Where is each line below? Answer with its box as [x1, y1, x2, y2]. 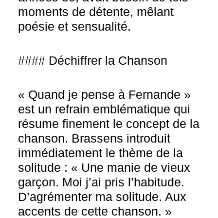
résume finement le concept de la [18, 117, 200, 130]
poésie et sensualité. [18, 19, 131, 33]
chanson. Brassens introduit [18, 131, 171, 145]
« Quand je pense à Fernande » [18, 88, 191, 101]
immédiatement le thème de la [18, 146, 183, 160]
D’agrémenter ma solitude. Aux [18, 190, 187, 203]
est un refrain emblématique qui [18, 102, 191, 116]
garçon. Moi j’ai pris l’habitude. [18, 175, 185, 189]
